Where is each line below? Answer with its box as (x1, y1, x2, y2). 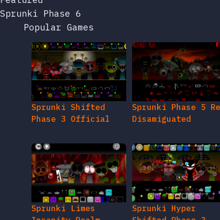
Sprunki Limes (31, 203, 95, 214)
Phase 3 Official (31, 114, 110, 124)
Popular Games (24, 22, 94, 33)
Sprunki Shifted (31, 102, 105, 112)
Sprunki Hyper (132, 203, 196, 214)
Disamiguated (132, 114, 191, 124)
